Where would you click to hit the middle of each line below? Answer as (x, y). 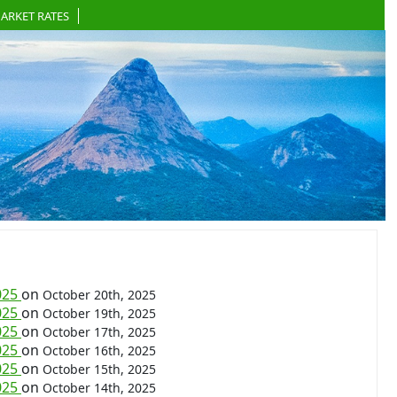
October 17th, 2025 (99, 332)
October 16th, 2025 (99, 350)
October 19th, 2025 (99, 313)
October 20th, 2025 (99, 295)
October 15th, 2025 (99, 369)
